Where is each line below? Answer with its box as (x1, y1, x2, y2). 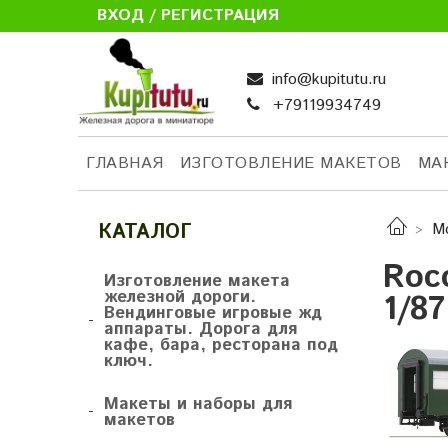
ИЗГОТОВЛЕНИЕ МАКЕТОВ (179, 151, 402, 175)
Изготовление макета (104, 269, 290, 294)
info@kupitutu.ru (267, 68, 387, 92)
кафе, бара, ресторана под (104, 333, 338, 358)
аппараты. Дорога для (104, 317, 297, 342)
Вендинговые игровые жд (104, 301, 322, 326)
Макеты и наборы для (104, 392, 292, 417)
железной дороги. (104, 285, 256, 310)
